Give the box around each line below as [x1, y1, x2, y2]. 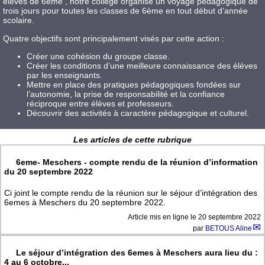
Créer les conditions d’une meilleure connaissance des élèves [27, 61, 257, 71]
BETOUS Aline [205, 224, 252, 233]
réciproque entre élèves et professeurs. [27, 99, 174, 109]
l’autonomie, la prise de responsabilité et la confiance [27, 89, 225, 99]
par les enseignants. [27, 70, 102, 80]
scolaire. [3, 15, 34, 25]
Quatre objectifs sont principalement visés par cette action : [3, 33, 224, 43]
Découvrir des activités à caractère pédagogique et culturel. [27, 108, 249, 118]
